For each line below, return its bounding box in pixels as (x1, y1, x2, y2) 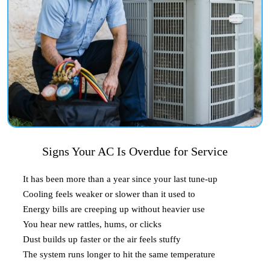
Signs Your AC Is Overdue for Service (42, 144, 228, 158)
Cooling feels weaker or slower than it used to (23, 189, 195, 199)
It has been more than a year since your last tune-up (23, 174, 218, 184)
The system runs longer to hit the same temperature (23, 249, 215, 259)
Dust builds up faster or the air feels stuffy (23, 234, 181, 244)
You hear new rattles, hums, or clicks (23, 219, 162, 229)
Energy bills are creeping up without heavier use (23, 204, 205, 214)
